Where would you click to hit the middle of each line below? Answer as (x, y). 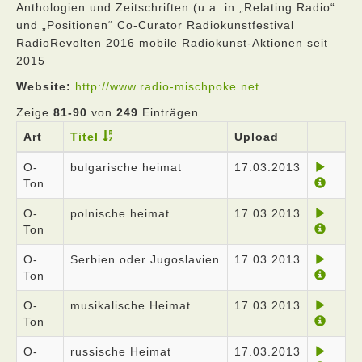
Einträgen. (170, 112)
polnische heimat (120, 213)
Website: (44, 86)
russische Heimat (121, 351)
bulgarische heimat (126, 167)
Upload (257, 137)
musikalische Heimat (130, 305)
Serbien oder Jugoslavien (145, 259)
